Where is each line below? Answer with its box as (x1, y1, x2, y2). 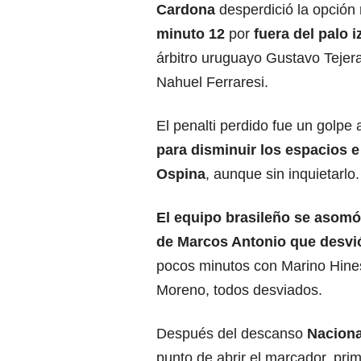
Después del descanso (156, 326, 307, 342)
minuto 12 (156, 26, 225, 43)
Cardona (156, 2, 215, 19)
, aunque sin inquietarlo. (205, 166, 359, 183)
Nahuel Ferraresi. (156, 74, 268, 91)
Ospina (156, 166, 205, 183)
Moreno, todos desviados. (156, 282, 322, 299)
